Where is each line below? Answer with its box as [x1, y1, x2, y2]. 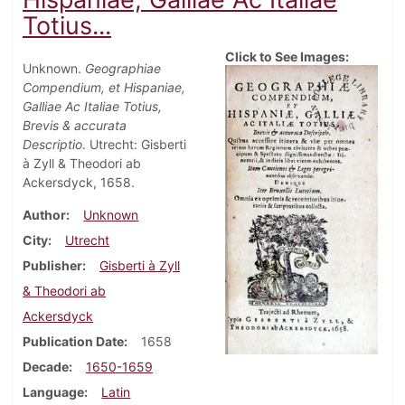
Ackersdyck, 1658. [23, 174, 135, 191]
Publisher [23, 258, 82, 274]
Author [23, 207, 66, 223]
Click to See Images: [225, 49, 349, 65]
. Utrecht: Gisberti [82, 137, 186, 153]
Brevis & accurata [23, 118, 127, 134]
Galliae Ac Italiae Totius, [23, 99, 162, 115]
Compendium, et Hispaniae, [23, 80, 185, 96]
